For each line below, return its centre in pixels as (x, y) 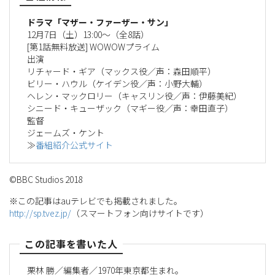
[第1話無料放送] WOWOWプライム (93, 46)
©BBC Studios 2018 (46, 179)
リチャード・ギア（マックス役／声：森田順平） (122, 71)
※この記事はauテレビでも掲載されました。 (96, 201)
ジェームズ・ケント (66, 132)
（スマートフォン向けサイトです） (140, 213)
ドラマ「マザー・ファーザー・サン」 (100, 22)
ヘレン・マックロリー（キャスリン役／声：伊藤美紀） (134, 95)
